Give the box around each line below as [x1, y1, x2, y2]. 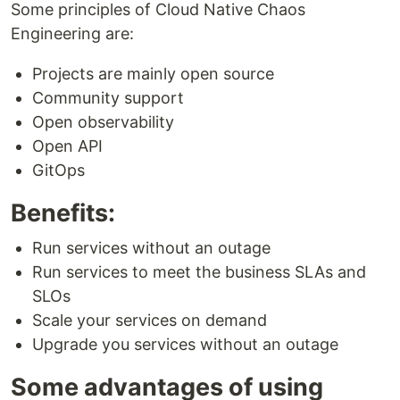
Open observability [32, 112, 174, 131]
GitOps [32, 161, 85, 179]
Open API [32, 137, 103, 155]
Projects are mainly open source [32, 64, 274, 83]
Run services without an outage [32, 238, 271, 257]
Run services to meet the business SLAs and [32, 262, 366, 281]
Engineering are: [11, 24, 134, 43]
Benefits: [11, 198, 115, 228]
